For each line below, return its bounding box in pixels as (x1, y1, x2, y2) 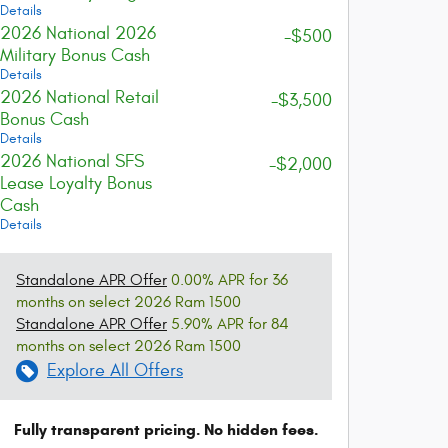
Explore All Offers (47, 360, 183, 381)
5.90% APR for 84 (167, 315, 289, 333)
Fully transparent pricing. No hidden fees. (14, 420, 318, 439)
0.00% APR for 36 (167, 271, 288, 289)
